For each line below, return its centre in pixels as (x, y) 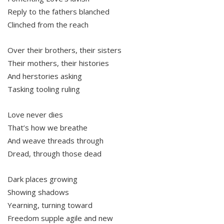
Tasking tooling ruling (44, 89)
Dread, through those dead (54, 154)
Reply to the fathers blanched (58, 12)
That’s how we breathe (47, 128)
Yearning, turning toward (50, 205)
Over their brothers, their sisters (64, 50)
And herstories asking (45, 76)
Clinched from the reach (48, 25)
